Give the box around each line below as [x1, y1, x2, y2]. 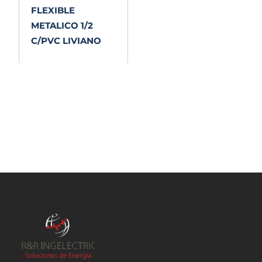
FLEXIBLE [31, 4, 75, 16]
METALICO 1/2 [31, 19, 94, 31]
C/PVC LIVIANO [31, 35, 102, 46]
